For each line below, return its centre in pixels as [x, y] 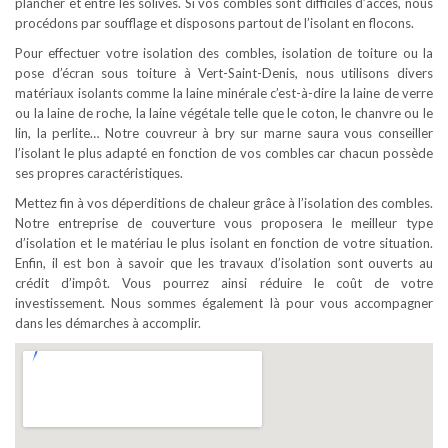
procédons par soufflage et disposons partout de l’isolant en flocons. [214, 23]
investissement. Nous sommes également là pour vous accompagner [224, 303]
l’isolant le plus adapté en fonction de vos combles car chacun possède [224, 153]
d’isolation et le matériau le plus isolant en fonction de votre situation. [224, 243]
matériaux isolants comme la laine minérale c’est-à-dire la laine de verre [224, 93]
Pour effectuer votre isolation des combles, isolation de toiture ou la [224, 53]
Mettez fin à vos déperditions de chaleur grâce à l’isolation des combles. [224, 203]
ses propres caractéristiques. [99, 173]
